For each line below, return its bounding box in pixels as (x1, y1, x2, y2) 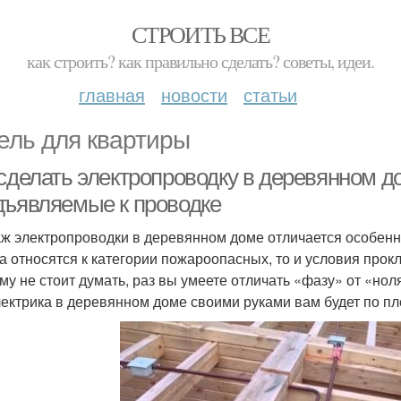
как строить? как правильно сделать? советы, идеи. (27, 49, 374, 73)
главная (79, 81, 145, 107)
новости (161, 81, 227, 107)
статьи (243, 81, 297, 107)
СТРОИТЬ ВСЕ (131, 19, 270, 49)
